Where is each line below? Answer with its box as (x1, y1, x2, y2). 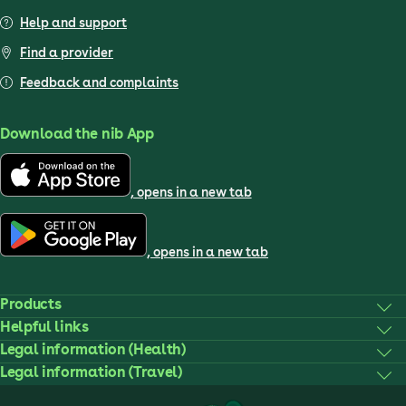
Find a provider (20, 45, 113, 60)
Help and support (20, 15, 127, 30)
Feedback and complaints (20, 75, 179, 90)
